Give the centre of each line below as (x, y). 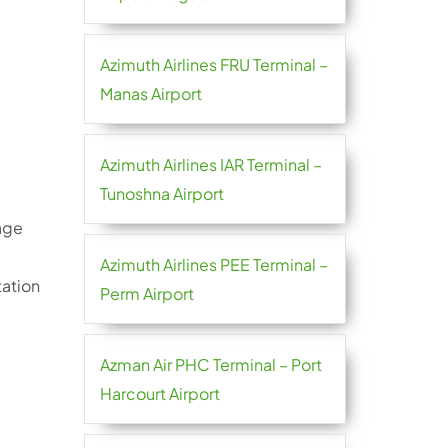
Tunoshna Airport (161, 193)
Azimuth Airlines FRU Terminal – (213, 64)
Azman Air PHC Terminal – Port (210, 364)
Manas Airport (150, 93)
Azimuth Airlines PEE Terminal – (213, 264)
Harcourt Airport (159, 393)
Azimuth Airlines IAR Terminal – (210, 164)
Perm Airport (146, 293)
